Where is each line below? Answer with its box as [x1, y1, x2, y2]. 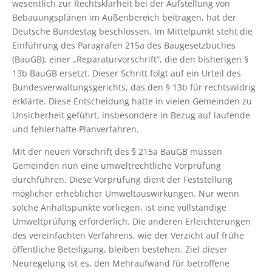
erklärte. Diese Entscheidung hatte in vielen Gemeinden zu [12, 95, 252, 107]
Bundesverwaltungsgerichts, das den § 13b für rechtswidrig [12, 81, 256, 93]
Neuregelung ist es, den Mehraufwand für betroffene [12, 257, 229, 270]
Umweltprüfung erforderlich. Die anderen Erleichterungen [12, 216, 251, 228]
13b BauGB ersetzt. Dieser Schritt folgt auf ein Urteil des [12, 67, 241, 80]
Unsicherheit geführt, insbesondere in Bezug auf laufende [12, 109, 250, 121]
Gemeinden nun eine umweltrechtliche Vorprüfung [12, 160, 221, 172]
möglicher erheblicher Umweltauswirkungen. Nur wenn [12, 188, 239, 200]
